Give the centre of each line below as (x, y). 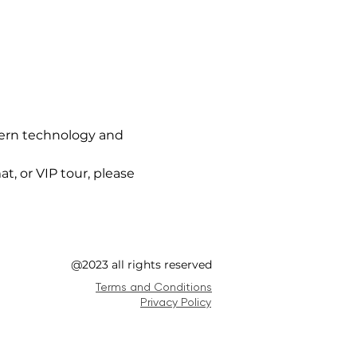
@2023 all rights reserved (141, 264)
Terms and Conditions (154, 286)
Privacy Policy (176, 302)
